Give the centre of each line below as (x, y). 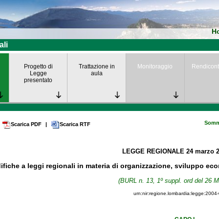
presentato (38, 80)
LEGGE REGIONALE (154, 151)
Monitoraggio (155, 66)
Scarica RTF (75, 124)
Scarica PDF (26, 124)
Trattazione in (97, 66)
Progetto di (38, 66)
